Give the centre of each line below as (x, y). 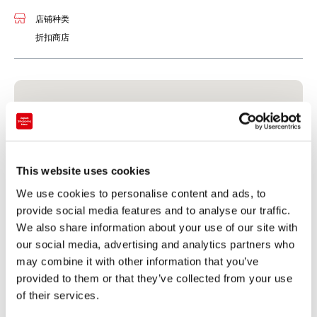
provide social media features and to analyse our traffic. (154, 210)
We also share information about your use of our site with (157, 227)
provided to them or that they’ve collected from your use (154, 278)
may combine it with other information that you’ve (138, 261)
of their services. (58, 295)
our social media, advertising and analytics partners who (155, 244)
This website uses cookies (83, 171)
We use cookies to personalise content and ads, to (141, 193)
